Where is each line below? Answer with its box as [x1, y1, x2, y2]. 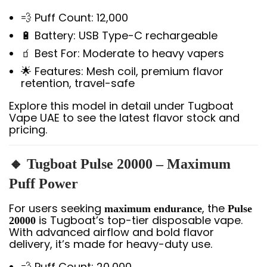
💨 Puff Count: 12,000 [21, 10, 128, 25]
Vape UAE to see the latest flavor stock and [9, 110, 240, 125]
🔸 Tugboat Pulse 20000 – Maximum [9, 156, 231, 172]
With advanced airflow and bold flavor [9, 225, 214, 240]
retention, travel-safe [21, 76, 135, 91]
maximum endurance [104, 203, 202, 215]
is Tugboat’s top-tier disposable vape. [36, 213, 243, 228]
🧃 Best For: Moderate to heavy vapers [21, 46, 224, 61]
